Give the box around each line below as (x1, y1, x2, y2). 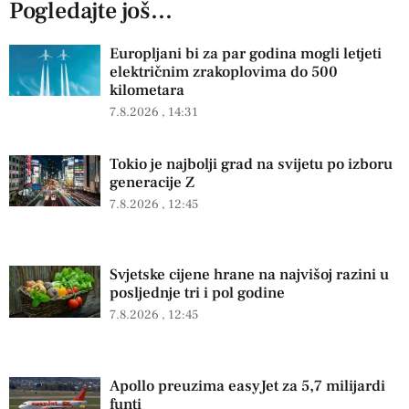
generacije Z (110, 172, 194, 193)
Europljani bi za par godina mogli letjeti (110, 43, 382, 64)
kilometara (110, 79, 184, 100)
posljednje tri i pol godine (110, 283, 285, 304)
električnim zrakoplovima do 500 (110, 61, 338, 82)
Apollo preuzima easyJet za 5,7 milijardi (110, 375, 385, 396)
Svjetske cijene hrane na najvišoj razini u (110, 265, 389, 286)
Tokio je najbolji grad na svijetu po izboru (110, 153, 393, 174)
